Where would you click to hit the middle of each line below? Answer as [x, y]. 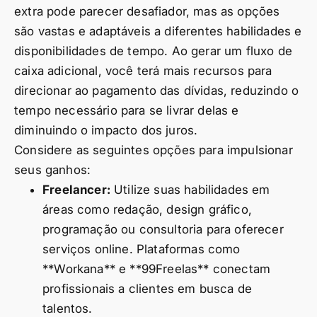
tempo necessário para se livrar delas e [127, 110]
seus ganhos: [53, 170]
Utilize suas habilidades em [190, 190]
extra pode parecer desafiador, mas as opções [147, 11]
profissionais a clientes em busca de [148, 289]
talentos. [68, 309]
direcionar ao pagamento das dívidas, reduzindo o [157, 91]
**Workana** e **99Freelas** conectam [157, 269]
